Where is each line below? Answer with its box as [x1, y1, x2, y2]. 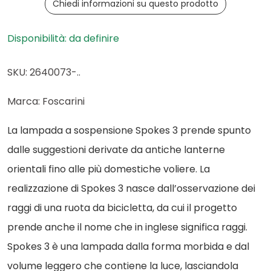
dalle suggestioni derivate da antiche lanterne [7, 143, 225, 157]
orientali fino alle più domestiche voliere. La [7, 162, 210, 176]
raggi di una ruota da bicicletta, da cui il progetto [7, 201, 237, 215]
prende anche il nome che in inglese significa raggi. [7, 220, 247, 234]
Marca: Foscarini [7, 94, 85, 108]
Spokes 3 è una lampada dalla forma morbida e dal [7, 240, 249, 253]
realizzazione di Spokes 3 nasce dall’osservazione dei [7, 181, 255, 195]
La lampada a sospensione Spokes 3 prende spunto [7, 123, 251, 137]
